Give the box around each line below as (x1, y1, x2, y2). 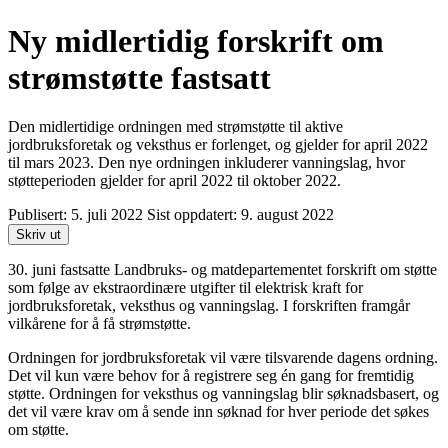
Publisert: (8, 206, 71, 224)
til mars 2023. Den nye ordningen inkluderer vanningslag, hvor (8, 154, 405, 172)
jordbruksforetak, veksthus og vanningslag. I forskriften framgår (8, 297, 410, 315)
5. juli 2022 (71, 206, 147, 224)
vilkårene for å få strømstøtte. (8, 315, 191, 333)
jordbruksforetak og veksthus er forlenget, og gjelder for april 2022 (8, 136, 428, 154)
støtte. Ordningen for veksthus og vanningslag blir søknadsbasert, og (8, 385, 439, 403)
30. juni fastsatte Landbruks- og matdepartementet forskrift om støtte (8, 261, 437, 279)
